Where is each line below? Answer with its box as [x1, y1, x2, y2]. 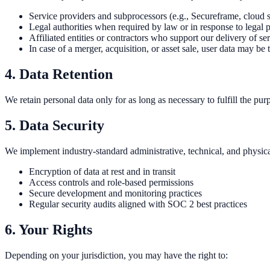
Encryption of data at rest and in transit [29, 166, 175, 177]
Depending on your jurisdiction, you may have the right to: [5, 250, 228, 260]
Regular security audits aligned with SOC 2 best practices [29, 198, 247, 209]
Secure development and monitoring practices [29, 187, 202, 198]
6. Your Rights [5, 221, 92, 237]
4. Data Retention [5, 66, 113, 83]
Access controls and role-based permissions [29, 177, 193, 187]
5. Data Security [5, 117, 104, 133]
